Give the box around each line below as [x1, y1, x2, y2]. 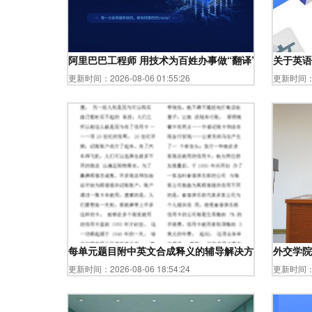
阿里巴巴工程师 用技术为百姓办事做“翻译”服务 [68, 53, 276, 67]
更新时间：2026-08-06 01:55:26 [68, 72, 190, 84]
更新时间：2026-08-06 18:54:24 [68, 263, 190, 274]
